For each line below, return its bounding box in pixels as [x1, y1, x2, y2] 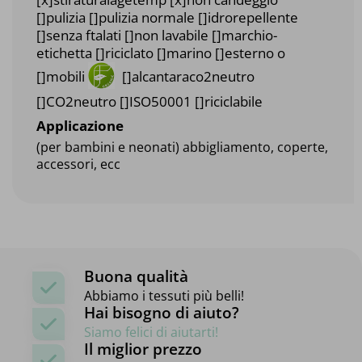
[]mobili [36, 66, 88, 86]
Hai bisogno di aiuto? [84, 302, 239, 324]
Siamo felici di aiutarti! [84, 323, 218, 342]
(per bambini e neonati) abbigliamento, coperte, [36, 138, 328, 157]
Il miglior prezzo [84, 339, 202, 360]
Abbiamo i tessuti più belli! [84, 287, 244, 305]
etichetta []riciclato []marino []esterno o [36, 44, 285, 63]
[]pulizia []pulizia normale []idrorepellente [36, 8, 298, 27]
